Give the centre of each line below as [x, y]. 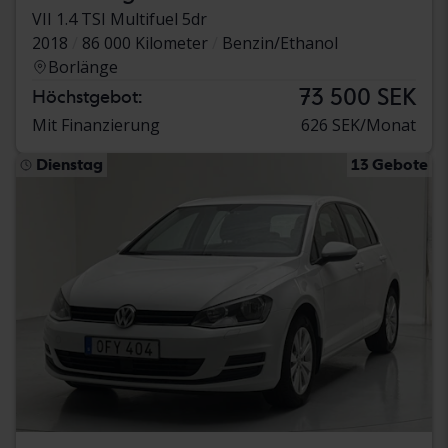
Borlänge [83, 66]
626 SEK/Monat [358, 124]
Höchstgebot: [87, 96]
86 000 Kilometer [145, 42]
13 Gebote [389, 164]
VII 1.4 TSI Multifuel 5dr [119, 18]
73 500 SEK [357, 96]
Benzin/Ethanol [280, 42]
